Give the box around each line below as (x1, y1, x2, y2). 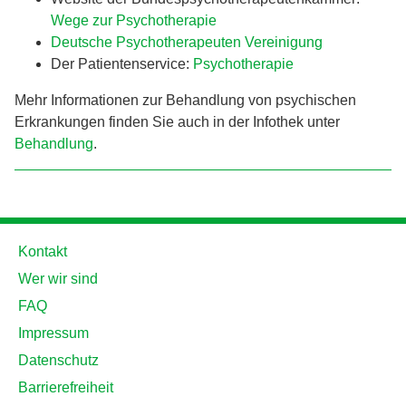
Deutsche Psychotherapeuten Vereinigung (51, 34, 323, 51)
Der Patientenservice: (51, 56, 193, 72)
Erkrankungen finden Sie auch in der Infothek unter (14, 114, 340, 130)
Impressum (18, 325, 89, 342)
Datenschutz (18, 353, 99, 369)
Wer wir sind (18, 271, 98, 287)
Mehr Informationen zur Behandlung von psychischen (14, 92, 356, 109)
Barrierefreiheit (18, 380, 113, 396)
